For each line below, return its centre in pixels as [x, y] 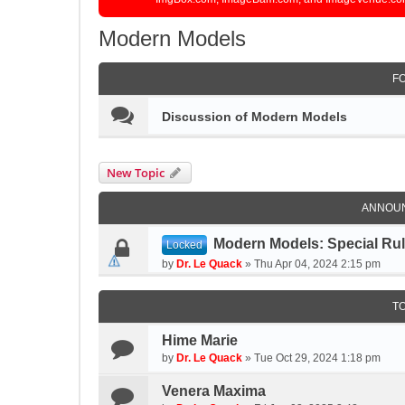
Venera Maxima [214, 391]
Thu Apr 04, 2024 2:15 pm [317, 264]
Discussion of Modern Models [254, 117]
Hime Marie [200, 340]
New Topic [136, 173]
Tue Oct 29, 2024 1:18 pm [317, 358]
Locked [184, 245]
